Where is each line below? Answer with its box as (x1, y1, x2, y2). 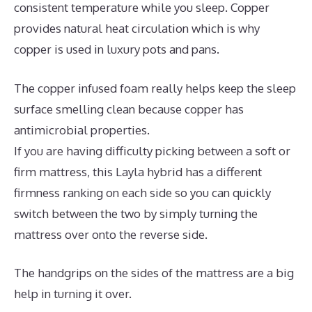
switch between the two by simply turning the (14, 205, 258, 221)
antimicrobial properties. (14, 122, 150, 137)
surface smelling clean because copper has (14, 101, 244, 116)
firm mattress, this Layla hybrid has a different (14, 164, 262, 179)
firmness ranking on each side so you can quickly (14, 185, 271, 200)
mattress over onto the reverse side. (14, 226, 208, 242)
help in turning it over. (14, 286, 132, 302)
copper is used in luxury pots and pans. (14, 42, 219, 57)
